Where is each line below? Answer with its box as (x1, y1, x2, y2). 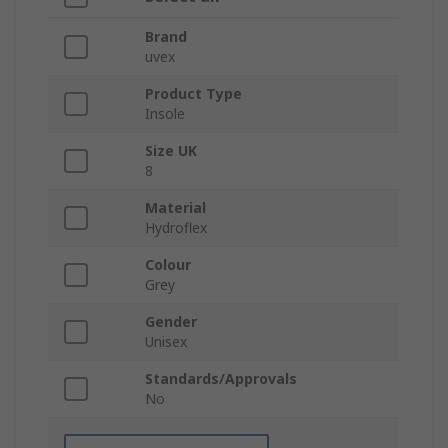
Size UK (145, 141, 197, 161)
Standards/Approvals (145, 369, 297, 389)
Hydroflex (145, 218, 207, 238)
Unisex (145, 332, 187, 352)
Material (145, 198, 206, 218)
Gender (145, 312, 197, 332)
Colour (145, 255, 191, 275)
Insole (145, 104, 185, 124)
